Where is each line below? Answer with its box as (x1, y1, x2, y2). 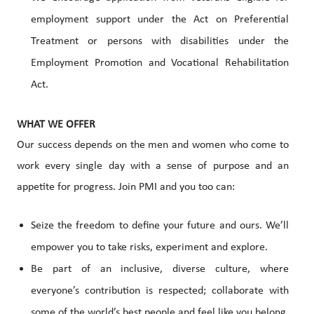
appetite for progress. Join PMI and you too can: (17, 182, 235, 193)
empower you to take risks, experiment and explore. (31, 242, 268, 254)
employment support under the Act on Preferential (31, 14, 289, 26)
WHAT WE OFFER (17, 119, 95, 131)
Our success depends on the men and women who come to (17, 139, 289, 151)
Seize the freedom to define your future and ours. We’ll (31, 220, 289, 232)
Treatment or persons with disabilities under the (31, 36, 289, 48)
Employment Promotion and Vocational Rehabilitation (31, 57, 289, 69)
